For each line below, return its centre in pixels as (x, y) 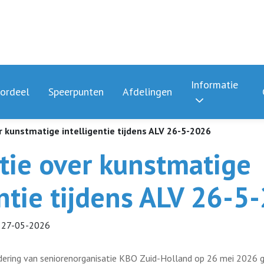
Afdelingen (148, 92)
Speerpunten (76, 92)
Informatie (215, 85)
